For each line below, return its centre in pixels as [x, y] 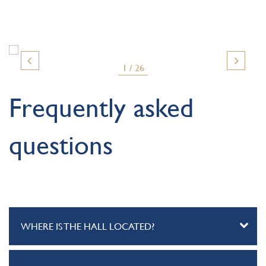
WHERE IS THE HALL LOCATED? [88, 226]
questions [61, 145]
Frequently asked [101, 108]
